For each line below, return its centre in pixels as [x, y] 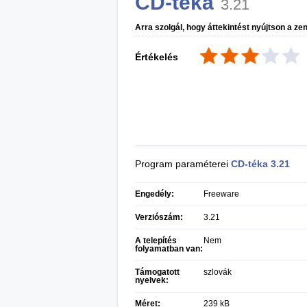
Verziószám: [159, 217]
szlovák [218, 272]
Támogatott [157, 272]
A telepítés [156, 241]
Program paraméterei [183, 164]
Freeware [221, 194]
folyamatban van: [169, 249]
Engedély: [155, 194]
